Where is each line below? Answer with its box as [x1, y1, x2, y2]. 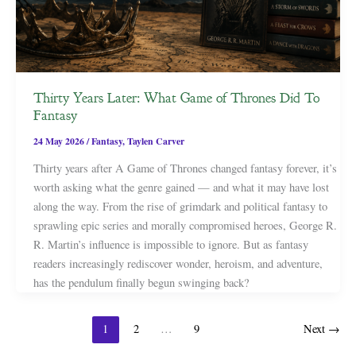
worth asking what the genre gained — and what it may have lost [33, 180, 329, 195]
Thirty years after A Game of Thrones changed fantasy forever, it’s [33, 161, 337, 176]
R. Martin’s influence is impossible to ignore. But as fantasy [33, 237, 308, 253]
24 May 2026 [33, 134, 87, 149]
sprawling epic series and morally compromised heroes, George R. [33, 218, 337, 234]
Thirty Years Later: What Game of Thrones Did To [33, 88, 319, 108]
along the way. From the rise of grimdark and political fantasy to [33, 199, 327, 215]
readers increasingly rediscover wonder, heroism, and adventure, [33, 256, 323, 272]
